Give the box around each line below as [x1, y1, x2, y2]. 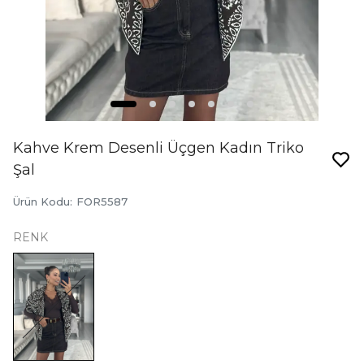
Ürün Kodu [13, 195, 70, 208]
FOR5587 [76, 195, 128, 208]
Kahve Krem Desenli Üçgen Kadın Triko [13, 139, 304, 157]
